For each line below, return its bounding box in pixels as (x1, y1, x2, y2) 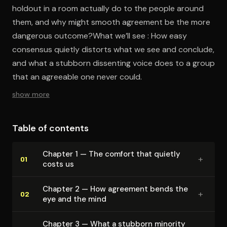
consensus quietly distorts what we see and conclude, (12, 44, 214, 55)
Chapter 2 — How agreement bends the (43, 183, 188, 194)
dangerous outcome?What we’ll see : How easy (12, 30, 187, 41)
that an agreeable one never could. (12, 71, 142, 82)
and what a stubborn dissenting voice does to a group (12, 57, 215, 68)
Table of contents (12, 122, 89, 134)
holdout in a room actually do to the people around (12, 3, 204, 14)
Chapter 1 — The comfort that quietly (43, 148, 180, 159)
